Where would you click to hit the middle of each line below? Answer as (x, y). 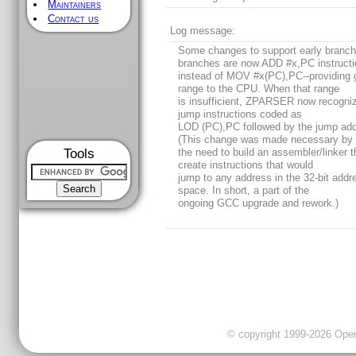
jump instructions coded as (240, 114)
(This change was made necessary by (266, 140)
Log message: (203, 31)
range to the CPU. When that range (259, 89)
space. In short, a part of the (244, 191)
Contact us (74, 19)
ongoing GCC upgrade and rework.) (259, 203)
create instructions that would (246, 165)
